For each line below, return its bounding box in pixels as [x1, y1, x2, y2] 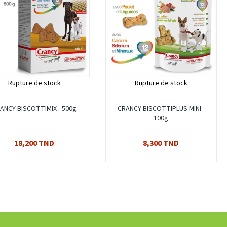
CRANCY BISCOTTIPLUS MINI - [117, 104, 205, 115]
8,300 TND [143, 138, 179, 149]
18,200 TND [14, 138, 55, 149]
